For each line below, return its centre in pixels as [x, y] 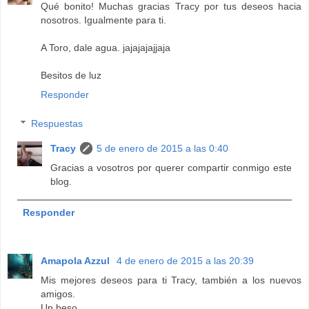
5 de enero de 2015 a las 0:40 [163, 149]
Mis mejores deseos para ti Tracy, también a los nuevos [171, 280]
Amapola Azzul [77, 261]
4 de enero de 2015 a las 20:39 [185, 261]
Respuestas [57, 124]
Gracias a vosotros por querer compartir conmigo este [171, 168]
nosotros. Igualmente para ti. [103, 20]
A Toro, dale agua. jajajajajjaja [106, 48]
